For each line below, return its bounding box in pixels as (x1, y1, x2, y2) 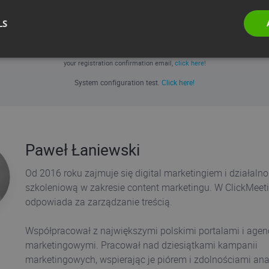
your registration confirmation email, (63, 58, 175, 68)
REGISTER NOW (100, 11, 169, 25)
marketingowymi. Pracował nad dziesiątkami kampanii (25, 238, 258, 252)
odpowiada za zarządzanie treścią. (25, 195, 175, 209)
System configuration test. (74, 77, 162, 88)
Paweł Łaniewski (25, 139, 140, 161)
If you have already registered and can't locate (66, 48, 203, 58)
